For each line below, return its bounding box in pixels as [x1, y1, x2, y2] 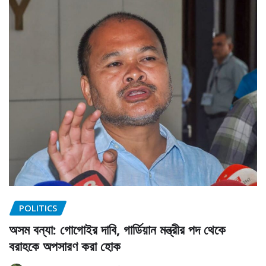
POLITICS [19, 201, 57, 214]
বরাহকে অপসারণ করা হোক [9, 237, 121, 255]
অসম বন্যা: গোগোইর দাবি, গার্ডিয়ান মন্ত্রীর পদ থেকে [9, 220, 226, 239]
